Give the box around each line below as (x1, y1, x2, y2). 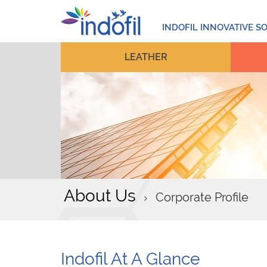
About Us (64, 186, 136, 206)
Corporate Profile (156, 190, 249, 204)
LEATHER (124, 51, 167, 63)
